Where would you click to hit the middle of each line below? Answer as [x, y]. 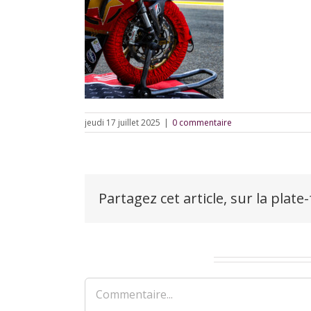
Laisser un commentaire [148, 259]
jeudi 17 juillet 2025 [123, 123]
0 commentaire [202, 123]
